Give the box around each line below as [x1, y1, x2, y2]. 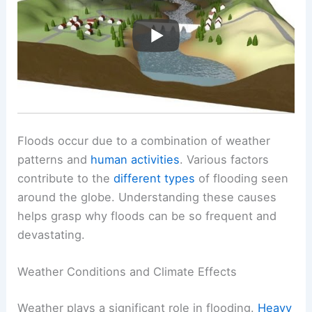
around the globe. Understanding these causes [17, 190, 277, 205]
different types [114, 171, 196, 186]
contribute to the [17, 171, 114, 186]
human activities [91, 153, 180, 167]
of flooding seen [195, 171, 289, 186]
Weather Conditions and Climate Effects [17, 265, 237, 279]
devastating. [17, 228, 86, 242]
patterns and [17, 153, 91, 167]
